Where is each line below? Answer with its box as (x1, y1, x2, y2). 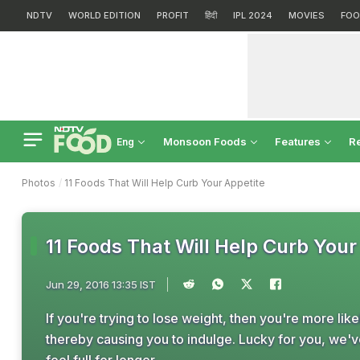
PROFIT (157, 10, 189, 21)
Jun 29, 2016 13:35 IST (46, 278, 156, 291)
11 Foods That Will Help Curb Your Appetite (64, 177, 265, 189)
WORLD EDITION (68, 10, 141, 21)
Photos (22, 177, 55, 189)
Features (275, 135, 323, 148)
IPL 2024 (233, 10, 272, 21)
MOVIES (288, 10, 325, 21)
